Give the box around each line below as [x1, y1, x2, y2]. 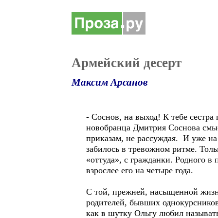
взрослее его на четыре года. [86, 165, 193, 175]
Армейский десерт [72, 55, 182, 70]
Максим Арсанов [72, 76, 147, 88]
